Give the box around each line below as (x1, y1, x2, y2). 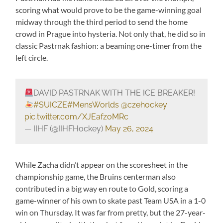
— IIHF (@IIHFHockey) (24, 124, 105, 134)
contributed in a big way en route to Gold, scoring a (15, 183, 189, 193)
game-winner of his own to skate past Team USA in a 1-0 (15, 195, 206, 205)
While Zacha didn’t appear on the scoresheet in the (15, 159, 188, 169)
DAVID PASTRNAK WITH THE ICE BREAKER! (33, 88, 196, 98)
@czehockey (121, 100, 168, 110)
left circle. (15, 52, 48, 62)
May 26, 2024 (105, 124, 153, 134)
